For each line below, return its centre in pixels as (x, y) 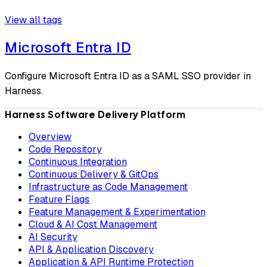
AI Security (53, 237)
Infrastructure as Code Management (108, 187)
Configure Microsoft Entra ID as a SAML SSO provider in (128, 76)
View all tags (33, 20)
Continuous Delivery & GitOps (94, 174)
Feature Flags (59, 199)
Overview (50, 136)
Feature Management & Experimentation (117, 212)
